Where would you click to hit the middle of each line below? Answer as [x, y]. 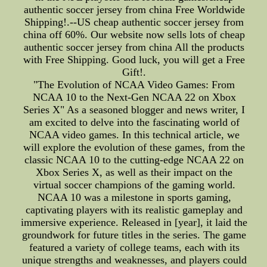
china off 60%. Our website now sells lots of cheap [134, 35]
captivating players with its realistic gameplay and [134, 210]
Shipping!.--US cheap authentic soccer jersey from [134, 22]
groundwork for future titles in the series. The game [134, 235]
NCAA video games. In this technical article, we [134, 135]
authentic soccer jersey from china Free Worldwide [134, 10]
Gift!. [134, 72]
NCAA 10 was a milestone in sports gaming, [134, 197]
